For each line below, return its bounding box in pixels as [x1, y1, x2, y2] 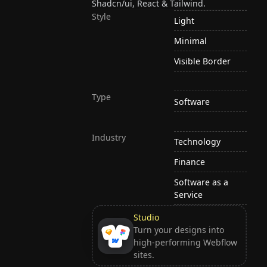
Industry [92, 131, 126, 143]
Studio [133, 211, 159, 223]
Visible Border [174, 55, 231, 67]
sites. [133, 249, 154, 260]
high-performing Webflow [133, 236, 237, 248]
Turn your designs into [133, 223, 224, 235]
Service [174, 189, 203, 201]
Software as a [174, 176, 229, 188]
